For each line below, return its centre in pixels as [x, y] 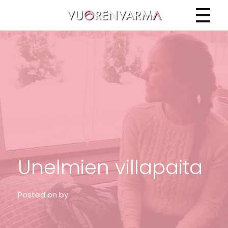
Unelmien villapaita [110, 167]
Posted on [37, 194]
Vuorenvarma [79, 34]
